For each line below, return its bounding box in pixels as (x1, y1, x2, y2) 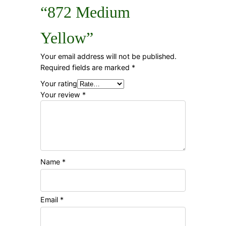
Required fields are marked (40, 63, 132, 72)
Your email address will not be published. (40, 51, 177, 61)
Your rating (40, 79, 77, 88)
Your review (40, 90, 82, 99)
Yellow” (40, 28, 93, 47)
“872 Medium (40, 3, 130, 21)
